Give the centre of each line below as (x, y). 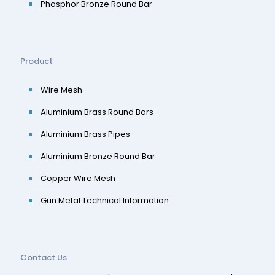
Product (37, 61)
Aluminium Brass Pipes (85, 134)
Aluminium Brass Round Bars (97, 112)
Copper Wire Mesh (78, 178)
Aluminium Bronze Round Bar (98, 156)
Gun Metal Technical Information (105, 200)
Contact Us (44, 258)
